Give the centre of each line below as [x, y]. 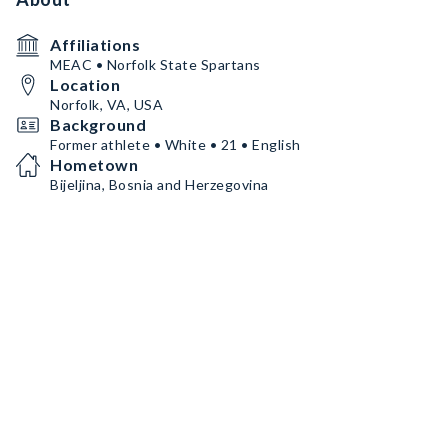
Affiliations [95, 44]
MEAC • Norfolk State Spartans [155, 64]
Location [85, 84]
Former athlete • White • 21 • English [175, 144]
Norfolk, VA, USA [106, 104]
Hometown [94, 164]
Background [98, 124]
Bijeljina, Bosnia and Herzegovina [159, 184]
